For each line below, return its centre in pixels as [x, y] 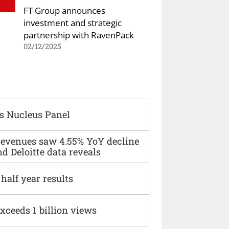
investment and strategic [73, 22]
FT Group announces [64, 10]
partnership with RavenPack [79, 35]
